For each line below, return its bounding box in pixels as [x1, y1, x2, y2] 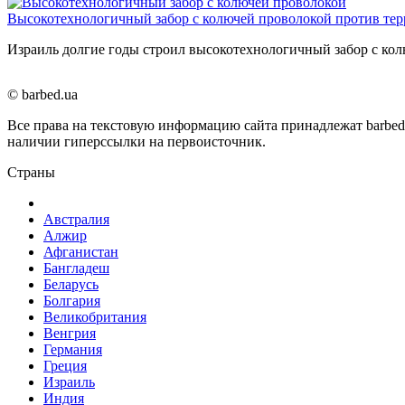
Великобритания [43, 308, 146, 325]
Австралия [43, 211, 109, 227]
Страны [7, 164, 55, 180]
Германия [43, 341, 102, 357]
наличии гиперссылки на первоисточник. [7, 133, 266, 149]
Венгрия [43, 325, 96, 341]
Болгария [43, 292, 100, 308]
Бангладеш [43, 259, 109, 276]
